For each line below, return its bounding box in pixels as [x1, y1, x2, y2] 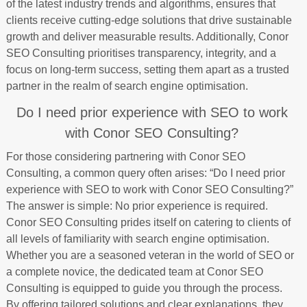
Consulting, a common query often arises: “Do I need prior [5, 167, 285, 179]
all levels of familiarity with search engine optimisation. [5, 232, 269, 245]
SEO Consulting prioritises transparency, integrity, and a [5, 47, 276, 59]
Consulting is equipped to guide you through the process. [5, 282, 282, 294]
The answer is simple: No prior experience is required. [5, 199, 268, 212]
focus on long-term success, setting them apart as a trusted [5, 63, 289, 75]
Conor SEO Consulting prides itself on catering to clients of [5, 216, 291, 228]
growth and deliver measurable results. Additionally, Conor [5, 30, 288, 42]
